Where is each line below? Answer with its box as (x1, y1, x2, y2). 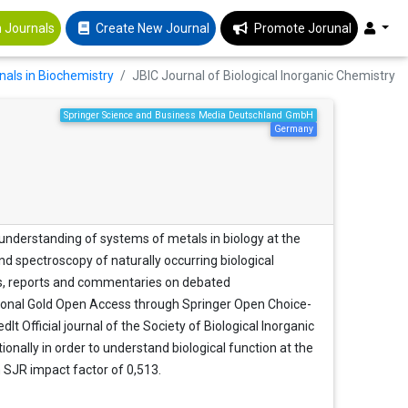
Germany (274, 122, 314, 135)
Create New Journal (96, 21, 210, 36)
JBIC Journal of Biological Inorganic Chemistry (132, 67, 395, 83)
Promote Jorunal (254, 21, 352, 36)
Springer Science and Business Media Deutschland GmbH (64, 108, 314, 121)
